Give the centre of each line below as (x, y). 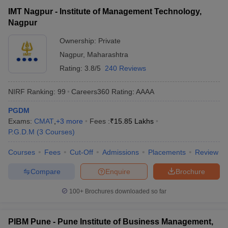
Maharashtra (108, 54)
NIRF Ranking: (32, 91)
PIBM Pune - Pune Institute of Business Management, (111, 222)
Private (109, 41)
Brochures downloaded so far (125, 191)
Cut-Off (81, 152)
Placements (167, 152)
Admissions (121, 152)
